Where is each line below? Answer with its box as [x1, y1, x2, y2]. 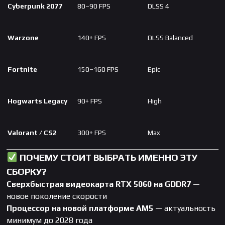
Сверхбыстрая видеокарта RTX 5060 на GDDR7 [7, 179, 191, 189]
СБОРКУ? [7, 166, 47, 177]
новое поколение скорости [7, 191, 107, 201]
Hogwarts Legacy [8, 97, 68, 105]
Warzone [8, 34, 39, 42]
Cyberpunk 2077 [8, 2, 63, 11]
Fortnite [8, 65, 38, 74]
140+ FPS [77, 34, 106, 42]
